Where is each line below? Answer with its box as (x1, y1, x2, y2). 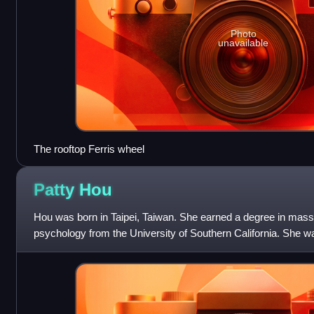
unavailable (218, 36, 269, 48)
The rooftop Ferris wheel (33, 142, 144, 155)
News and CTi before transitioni (33, 243, 176, 255)
